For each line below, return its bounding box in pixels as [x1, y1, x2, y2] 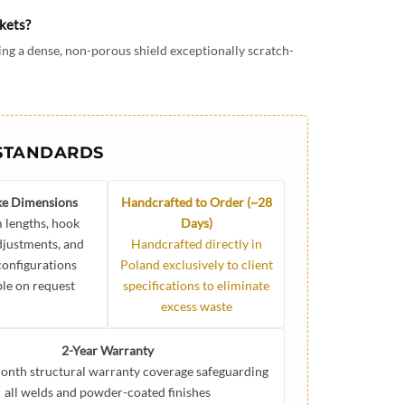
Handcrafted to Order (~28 [120, 194, 272, 211]
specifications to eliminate [123, 278, 270, 294]
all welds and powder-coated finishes [5, 384, 212, 400]
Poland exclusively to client [119, 257, 273, 273]
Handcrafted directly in [130, 236, 262, 252]
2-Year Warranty [61, 343, 155, 359]
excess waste [160, 298, 232, 315]
